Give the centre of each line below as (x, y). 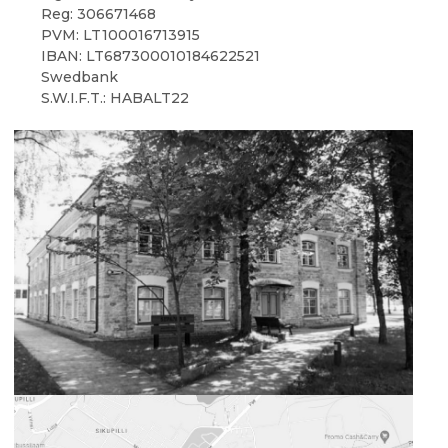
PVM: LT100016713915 (120, 34)
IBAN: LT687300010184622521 (150, 55)
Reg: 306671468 (98, 13)
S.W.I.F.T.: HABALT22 (114, 97)
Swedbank (79, 76)
